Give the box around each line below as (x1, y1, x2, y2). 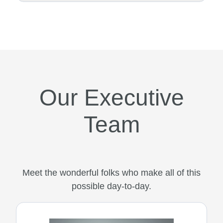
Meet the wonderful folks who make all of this (22, 167, 201, 178)
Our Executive (39, 85, 184, 111)
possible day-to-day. (72, 181, 151, 191)
